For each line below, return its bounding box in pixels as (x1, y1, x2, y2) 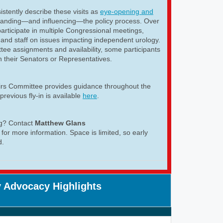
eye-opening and (100, 7, 153, 15)
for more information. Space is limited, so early (1, 128, 148, 136)
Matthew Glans (35, 118, 86, 127)
